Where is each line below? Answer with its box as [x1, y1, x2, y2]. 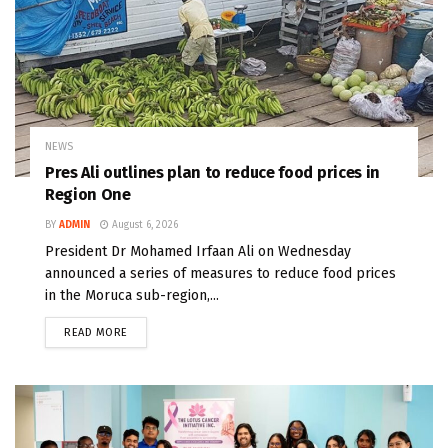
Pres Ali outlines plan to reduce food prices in [45, 163, 380, 183]
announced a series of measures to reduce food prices [45, 265, 396, 283]
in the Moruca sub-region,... [45, 287, 219, 305]
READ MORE [64, 326, 128, 340]
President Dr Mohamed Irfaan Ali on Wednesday [45, 243, 351, 261]
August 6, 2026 [109, 219, 178, 232]
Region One [45, 185, 131, 205]
